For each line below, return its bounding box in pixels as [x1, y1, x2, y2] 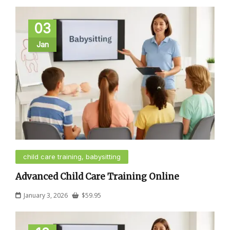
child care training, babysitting [23, 152, 121, 161]
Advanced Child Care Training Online [15, 170, 179, 182]
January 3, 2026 [24, 190, 68, 200]
